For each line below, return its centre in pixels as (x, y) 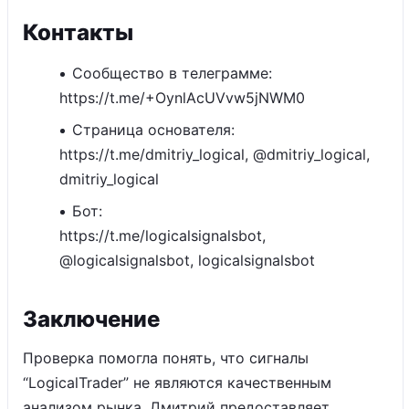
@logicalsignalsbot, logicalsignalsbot (187, 260)
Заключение (91, 319)
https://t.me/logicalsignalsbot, (163, 236)
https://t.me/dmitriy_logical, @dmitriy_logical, (215, 154)
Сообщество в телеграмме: (172, 73)
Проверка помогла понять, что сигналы (166, 358)
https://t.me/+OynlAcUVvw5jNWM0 (182, 98)
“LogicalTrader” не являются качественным (177, 383)
